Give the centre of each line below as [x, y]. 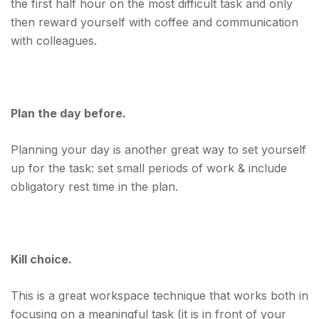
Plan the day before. [68, 113]
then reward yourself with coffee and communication [155, 22]
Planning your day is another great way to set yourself [158, 150]
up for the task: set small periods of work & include [149, 168]
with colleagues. [54, 41]
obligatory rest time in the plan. [94, 187]
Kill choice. [41, 259]
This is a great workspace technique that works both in [159, 296]
